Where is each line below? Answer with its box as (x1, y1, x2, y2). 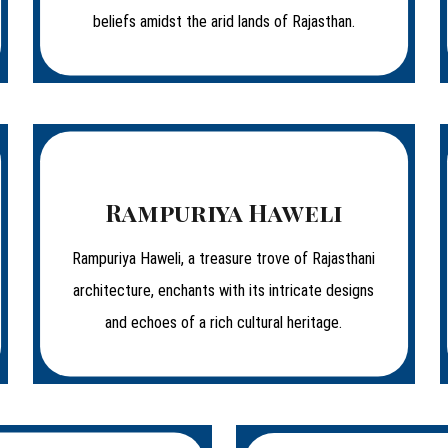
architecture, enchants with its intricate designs (73, 281, 375, 300)
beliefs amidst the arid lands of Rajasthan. (92, 12, 355, 31)
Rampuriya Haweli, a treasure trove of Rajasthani (72, 249, 376, 268)
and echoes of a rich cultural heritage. (105, 313, 343, 332)
